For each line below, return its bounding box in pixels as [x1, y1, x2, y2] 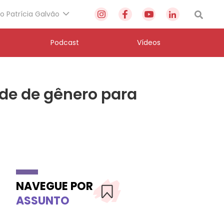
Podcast [50, 37, 79, 47]
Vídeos [137, 37, 160, 47]
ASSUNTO [16, 192, 69, 208]
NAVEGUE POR [16, 178, 93, 194]
